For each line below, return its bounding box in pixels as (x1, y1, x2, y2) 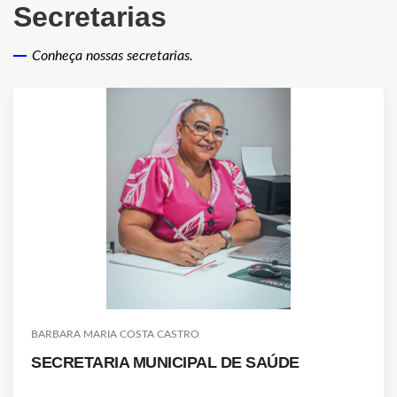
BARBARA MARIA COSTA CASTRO (31, 329, 199, 340)
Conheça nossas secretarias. (32, 49, 193, 64)
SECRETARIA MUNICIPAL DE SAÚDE (31, 354, 300, 372)
